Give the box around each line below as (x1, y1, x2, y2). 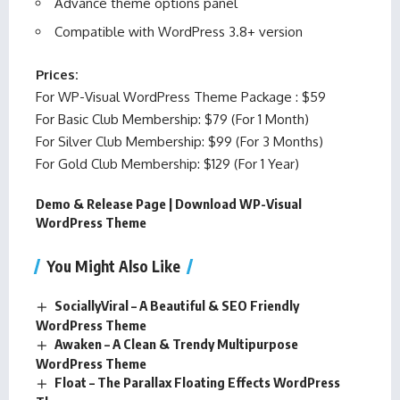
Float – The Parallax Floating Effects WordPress (54, 374, 341, 391)
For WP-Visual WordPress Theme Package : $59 (36, 87, 326, 105)
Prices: (36, 65, 79, 83)
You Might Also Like (46, 256, 180, 277)
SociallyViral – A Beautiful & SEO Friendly (54, 297, 300, 314)
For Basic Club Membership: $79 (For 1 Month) (36, 110, 309, 128)
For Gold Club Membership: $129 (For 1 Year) (36, 154, 299, 172)
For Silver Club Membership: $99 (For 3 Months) (36, 132, 323, 150)
